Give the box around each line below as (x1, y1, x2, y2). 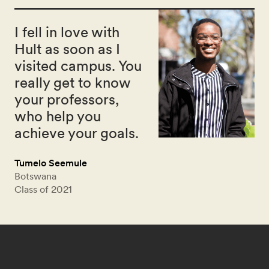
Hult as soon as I (14, 38, 120, 59)
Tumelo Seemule (14, 156, 87, 169)
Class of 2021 (14, 182, 72, 196)
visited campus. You (14, 55, 142, 76)
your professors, (14, 89, 119, 109)
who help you (14, 106, 101, 126)
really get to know (14, 72, 131, 92)
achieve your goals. (14, 122, 142, 143)
